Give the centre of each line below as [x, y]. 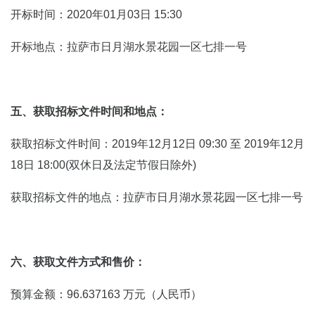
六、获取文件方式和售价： [78, 262]
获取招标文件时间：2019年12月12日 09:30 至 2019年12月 [157, 144]
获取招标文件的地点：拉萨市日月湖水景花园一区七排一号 [157, 197]
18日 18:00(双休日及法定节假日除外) [103, 165]
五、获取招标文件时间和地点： [89, 111]
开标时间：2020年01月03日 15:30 [96, 14]
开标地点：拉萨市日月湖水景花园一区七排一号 [129, 47]
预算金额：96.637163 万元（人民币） [106, 294]
